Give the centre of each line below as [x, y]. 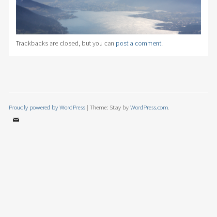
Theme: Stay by [110, 107]
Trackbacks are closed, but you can [66, 43]
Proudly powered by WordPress [47, 107]
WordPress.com [149, 107]
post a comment [138, 43]
